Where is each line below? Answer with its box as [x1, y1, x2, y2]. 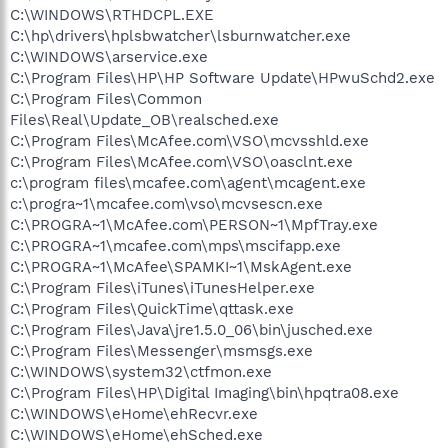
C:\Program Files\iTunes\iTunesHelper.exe [10, 278, 315, 297]
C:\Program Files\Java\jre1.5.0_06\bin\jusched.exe [10, 320, 373, 339]
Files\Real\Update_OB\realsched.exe [10, 110, 279, 129]
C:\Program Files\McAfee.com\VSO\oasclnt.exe [10, 152, 353, 171]
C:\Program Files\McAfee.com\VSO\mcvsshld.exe [10, 131, 369, 150]
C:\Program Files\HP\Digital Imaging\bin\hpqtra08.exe [10, 383, 399, 402]
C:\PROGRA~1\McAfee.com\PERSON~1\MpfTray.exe [10, 215, 378, 234]
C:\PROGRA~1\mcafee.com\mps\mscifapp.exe [10, 236, 341, 255]
